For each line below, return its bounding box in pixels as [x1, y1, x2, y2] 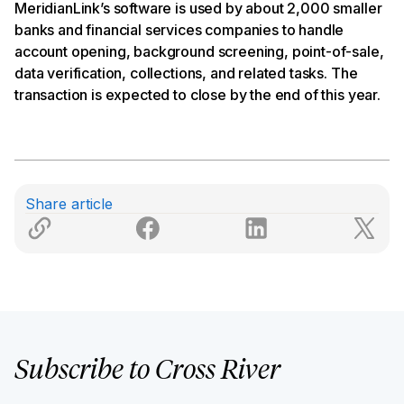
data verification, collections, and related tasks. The [14, 63, 358, 82]
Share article [25, 194, 113, 213]
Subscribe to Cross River [14, 357, 280, 385]
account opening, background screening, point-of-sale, [14, 41, 384, 60]
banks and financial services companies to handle [14, 20, 344, 39]
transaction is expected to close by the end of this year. [14, 85, 381, 104]
